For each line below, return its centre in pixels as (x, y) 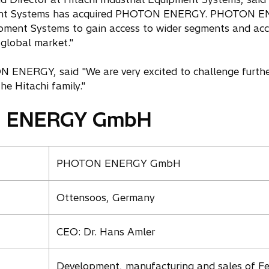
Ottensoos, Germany (106, 198)
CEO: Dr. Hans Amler (106, 232)
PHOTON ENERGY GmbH (119, 163)
